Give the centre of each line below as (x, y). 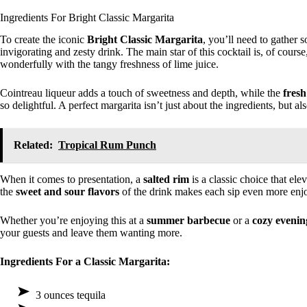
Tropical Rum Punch (107, 145)
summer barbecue (188, 221)
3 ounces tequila (71, 295)
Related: (33, 145)
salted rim (166, 180)
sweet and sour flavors (67, 192)
